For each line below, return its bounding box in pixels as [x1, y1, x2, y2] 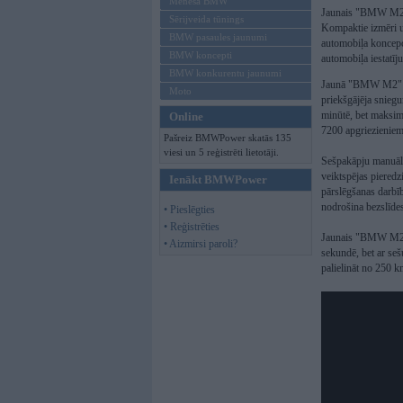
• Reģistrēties [164, 220, 219, 233]
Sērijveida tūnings [169, 13, 244, 24]
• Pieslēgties [164, 203, 215, 216]
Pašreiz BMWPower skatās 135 [164, 132, 291, 143]
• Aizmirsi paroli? [164, 237, 237, 250]
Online [169, 110, 203, 123]
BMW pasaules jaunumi [169, 31, 267, 42]
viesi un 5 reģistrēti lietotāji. [164, 147, 279, 157]
